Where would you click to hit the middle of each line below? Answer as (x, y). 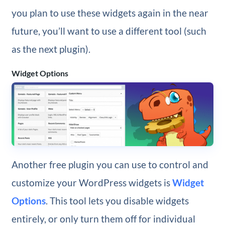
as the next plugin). (51, 49)
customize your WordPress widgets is (92, 183)
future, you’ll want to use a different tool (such (109, 31)
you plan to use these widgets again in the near (110, 13)
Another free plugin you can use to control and (110, 165)
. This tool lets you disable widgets (117, 201)
